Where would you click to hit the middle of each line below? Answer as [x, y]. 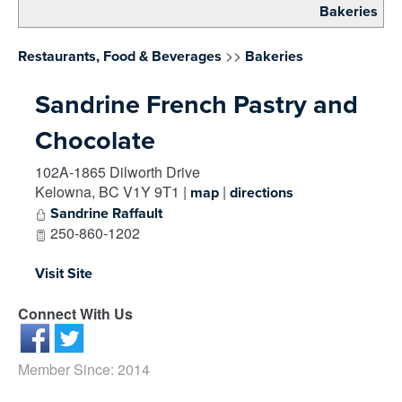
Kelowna [63, 192]
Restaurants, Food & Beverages [120, 57]
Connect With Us [75, 314]
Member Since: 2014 [84, 370]
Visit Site [64, 274]
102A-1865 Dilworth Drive [118, 172]
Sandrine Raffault [106, 214]
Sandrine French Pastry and [197, 105]
